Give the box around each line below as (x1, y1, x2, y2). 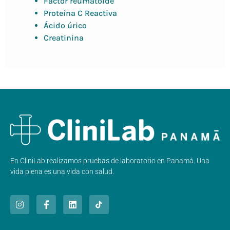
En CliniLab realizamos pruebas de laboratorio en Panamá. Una (10, 157, 209, 165)
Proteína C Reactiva (44, 8, 117, 18)
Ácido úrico (44, 21, 87, 31)
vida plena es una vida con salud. (10, 167, 114, 176)
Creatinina (44, 33, 84, 43)
